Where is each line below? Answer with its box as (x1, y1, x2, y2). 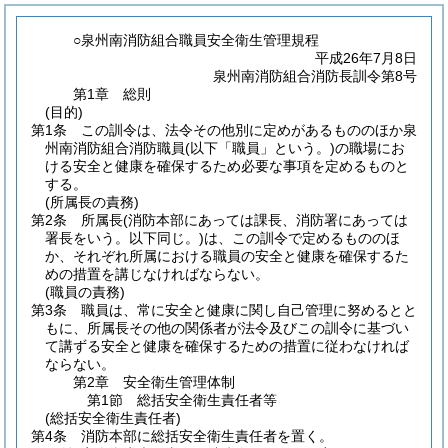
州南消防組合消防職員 (45, 140, 185, 156)
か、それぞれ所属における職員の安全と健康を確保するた (45, 248, 409, 264)
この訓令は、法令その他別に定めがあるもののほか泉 (81, 122, 417, 138)
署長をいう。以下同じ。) (45, 230, 204, 246)
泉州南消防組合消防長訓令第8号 (213, 68, 417, 84)
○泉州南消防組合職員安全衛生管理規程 (73, 32, 320, 48)
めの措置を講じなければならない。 (45, 266, 269, 282)
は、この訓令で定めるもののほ (204, 230, 400, 246)
